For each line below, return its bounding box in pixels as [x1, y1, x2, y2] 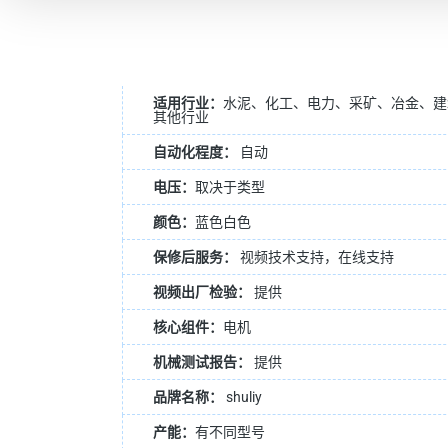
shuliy [223, 389, 262, 405]
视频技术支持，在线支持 [237, 249, 394, 265]
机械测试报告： [153, 354, 251, 370]
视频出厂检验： [153, 284, 251, 300]
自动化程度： [153, 144, 237, 160]
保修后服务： [153, 249, 237, 265]
